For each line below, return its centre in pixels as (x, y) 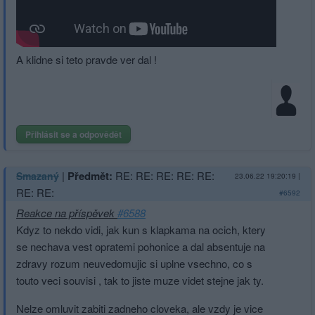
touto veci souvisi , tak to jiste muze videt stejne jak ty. (140, 280)
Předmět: (90, 175)
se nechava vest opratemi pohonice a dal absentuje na (141, 246)
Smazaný (38, 175)
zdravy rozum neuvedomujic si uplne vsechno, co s (134, 263)
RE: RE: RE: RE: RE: (165, 175)
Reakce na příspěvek (67, 212)
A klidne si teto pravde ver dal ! (86, 59)
